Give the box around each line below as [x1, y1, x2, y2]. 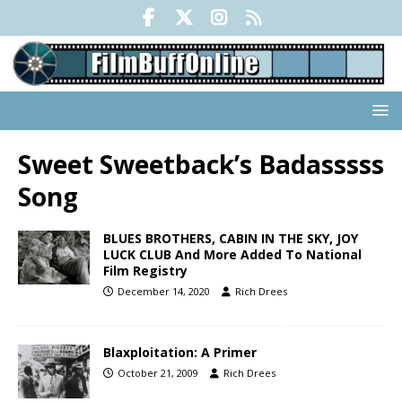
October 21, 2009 [118, 366, 198, 380]
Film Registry [103, 262, 188, 280]
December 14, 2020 [118, 284, 210, 299]
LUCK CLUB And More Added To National [103, 246, 362, 264]
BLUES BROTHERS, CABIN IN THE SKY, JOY [103, 230, 358, 248]
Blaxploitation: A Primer [103, 344, 257, 362]
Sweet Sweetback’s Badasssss [18, 147, 384, 182]
